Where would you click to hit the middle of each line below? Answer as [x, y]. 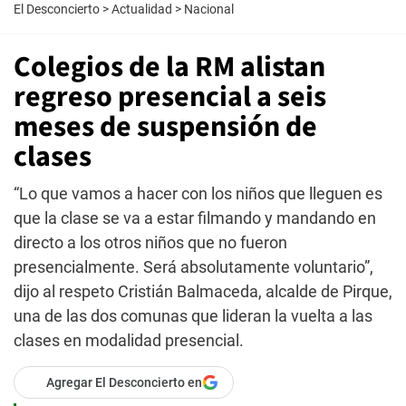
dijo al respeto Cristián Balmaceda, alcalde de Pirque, [203, 291]
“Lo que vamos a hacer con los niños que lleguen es [198, 193]
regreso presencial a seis [170, 97]
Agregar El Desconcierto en [124, 382]
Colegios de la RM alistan [169, 67]
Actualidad [142, 9]
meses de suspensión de [165, 127]
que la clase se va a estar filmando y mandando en [195, 218]
